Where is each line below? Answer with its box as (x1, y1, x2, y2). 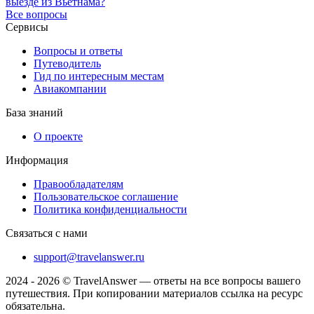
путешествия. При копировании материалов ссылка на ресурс (6, 287, 303, 299)
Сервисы (6, 20, 48, 33)
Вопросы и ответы (34, 44, 123, 57)
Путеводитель (34, 57, 101, 69)
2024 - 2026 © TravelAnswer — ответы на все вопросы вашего (6, 274, 301, 287)
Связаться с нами (6, 226, 88, 239)
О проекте (34, 130, 83, 142)
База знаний (6, 106, 63, 118)
